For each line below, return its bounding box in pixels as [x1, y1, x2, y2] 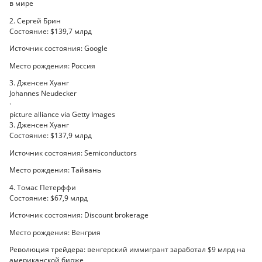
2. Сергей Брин [9, 15, 61, 26]
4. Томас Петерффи [9, 182, 76, 192]
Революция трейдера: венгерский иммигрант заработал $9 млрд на [9, 244, 246, 255]
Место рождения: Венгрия [9, 227, 101, 237]
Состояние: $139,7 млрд [9, 26, 92, 36]
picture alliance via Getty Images [9, 109, 115, 120]
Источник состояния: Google [9, 43, 108, 54]
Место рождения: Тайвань [9, 165, 101, 175]
